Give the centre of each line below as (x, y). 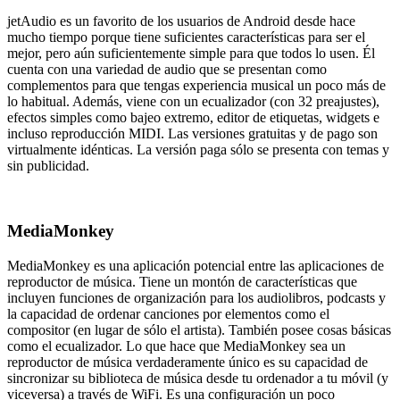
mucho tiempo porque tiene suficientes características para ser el (186, 37)
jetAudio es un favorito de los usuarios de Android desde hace (181, 21)
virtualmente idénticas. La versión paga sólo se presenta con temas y (198, 150)
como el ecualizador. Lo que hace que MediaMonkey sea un (176, 346)
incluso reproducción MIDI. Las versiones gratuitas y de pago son (192, 134)
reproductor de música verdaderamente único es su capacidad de (187, 362)
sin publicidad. (48, 166)
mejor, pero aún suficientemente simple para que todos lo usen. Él (191, 54)
